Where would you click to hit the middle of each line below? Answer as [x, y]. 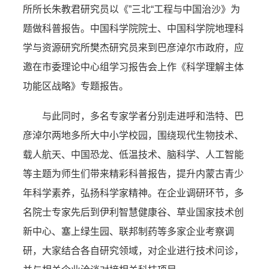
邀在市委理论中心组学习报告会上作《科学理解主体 [133, 67]
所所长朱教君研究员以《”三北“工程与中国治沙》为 [131, 9]
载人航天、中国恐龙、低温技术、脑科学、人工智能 [133, 155]
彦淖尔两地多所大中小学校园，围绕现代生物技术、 [133, 135]
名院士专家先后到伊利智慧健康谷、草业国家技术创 [133, 212]
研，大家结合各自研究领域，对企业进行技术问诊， [133, 251]
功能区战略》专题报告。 [76, 86]
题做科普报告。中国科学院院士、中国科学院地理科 [133, 29]
